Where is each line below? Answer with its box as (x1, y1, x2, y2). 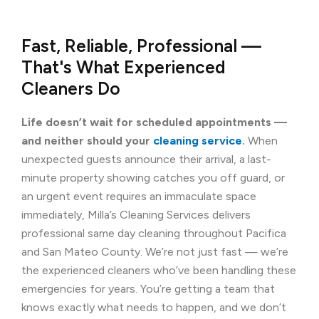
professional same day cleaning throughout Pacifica (21, 226, 286, 240)
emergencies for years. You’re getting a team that (21, 281, 275, 296)
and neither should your (21, 133, 153, 147)
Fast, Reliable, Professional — (21, 34, 261, 56)
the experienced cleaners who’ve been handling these (21, 263, 296, 277)
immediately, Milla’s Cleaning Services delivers (21, 207, 251, 221)
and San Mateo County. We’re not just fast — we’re (21, 244, 288, 258)
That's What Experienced (21, 56, 226, 78)
